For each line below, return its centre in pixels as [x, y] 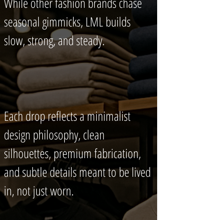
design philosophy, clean [54, 135]
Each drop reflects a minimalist [67, 116]
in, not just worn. [41, 191]
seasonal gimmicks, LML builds [67, 22]
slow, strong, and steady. [54, 40]
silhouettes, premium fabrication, [72, 153]
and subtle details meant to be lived [77, 172]
